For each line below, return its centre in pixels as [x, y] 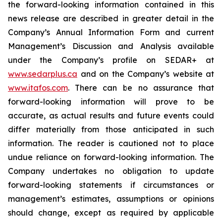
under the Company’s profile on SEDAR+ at [111, 60]
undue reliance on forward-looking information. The [111, 157]
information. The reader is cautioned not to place [111, 143]
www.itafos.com [38, 88]
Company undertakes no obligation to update [111, 171]
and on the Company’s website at [146, 74]
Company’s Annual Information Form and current [111, 32]
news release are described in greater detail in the [111, 18]
